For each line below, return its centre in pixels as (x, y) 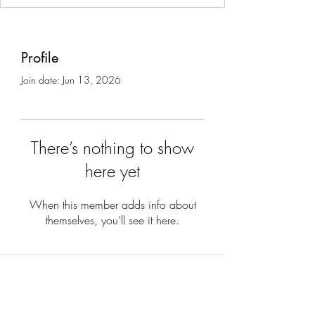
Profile (40, 58)
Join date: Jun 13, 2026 (71, 80)
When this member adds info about (112, 205)
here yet (112, 171)
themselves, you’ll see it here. (112, 220)
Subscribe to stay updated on (112, 295)
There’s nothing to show (112, 148)
